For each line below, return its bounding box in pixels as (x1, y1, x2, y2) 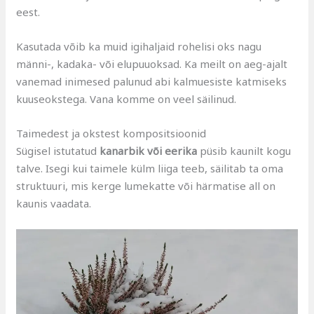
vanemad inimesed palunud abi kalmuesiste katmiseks (16, 74, 287, 88)
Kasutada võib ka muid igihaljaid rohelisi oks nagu (16, 39, 262, 53)
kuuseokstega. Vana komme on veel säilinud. (16, 91, 237, 106)
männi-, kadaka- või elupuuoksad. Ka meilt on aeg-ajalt (16, 56, 288, 71)
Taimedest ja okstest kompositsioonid (16, 125, 207, 140)
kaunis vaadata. (16, 196, 92, 210)
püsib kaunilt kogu (200, 143, 292, 158)
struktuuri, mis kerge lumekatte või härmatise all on (16, 178, 276, 193)
